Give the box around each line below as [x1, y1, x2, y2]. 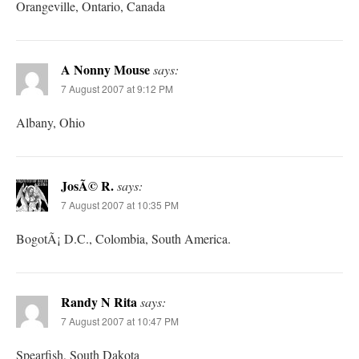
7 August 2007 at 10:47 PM [61, 313, 179, 328]
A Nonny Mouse [61, 59, 150, 79]
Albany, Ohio [16, 113, 85, 131]
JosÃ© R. [61, 175, 114, 195]
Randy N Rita [61, 292, 137, 311]
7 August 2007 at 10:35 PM [61, 197, 179, 212]
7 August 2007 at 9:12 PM [61, 81, 173, 95]
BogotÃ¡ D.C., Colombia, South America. [16, 229, 231, 247]
